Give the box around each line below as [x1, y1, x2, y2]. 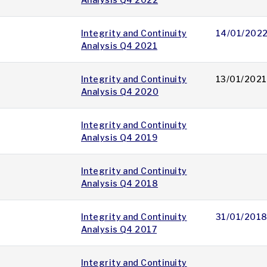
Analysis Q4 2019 [81, 132, 158, 143]
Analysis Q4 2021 [81, 41, 158, 51]
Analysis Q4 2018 [81, 178, 159, 189]
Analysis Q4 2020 [81, 86, 159, 97]
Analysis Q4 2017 [81, 224, 157, 235]
